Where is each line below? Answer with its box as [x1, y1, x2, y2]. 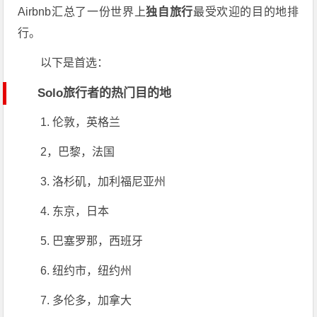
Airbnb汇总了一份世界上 [18, 5, 146, 18]
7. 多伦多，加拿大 [40, 294, 132, 306]
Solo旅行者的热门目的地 [38, 86, 172, 100]
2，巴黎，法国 [40, 145, 115, 158]
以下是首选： [40, 56, 109, 69]
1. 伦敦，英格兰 [40, 115, 121, 128]
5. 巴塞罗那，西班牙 [40, 234, 144, 247]
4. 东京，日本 [40, 204, 110, 217]
